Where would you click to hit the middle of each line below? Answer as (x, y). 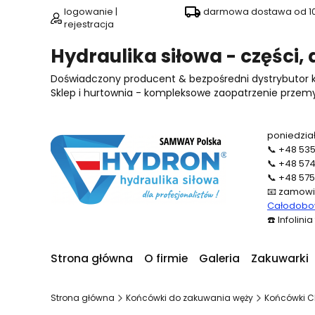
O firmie (166, 259)
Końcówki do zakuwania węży (189, 298)
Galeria (219, 259)
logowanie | (91, 12)
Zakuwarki (280, 259)
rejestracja (89, 24)
